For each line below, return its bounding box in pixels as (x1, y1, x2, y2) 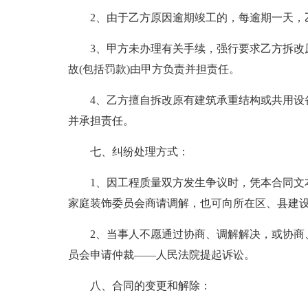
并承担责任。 (67, 115, 134, 126)
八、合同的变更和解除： (89, 280, 211, 291)
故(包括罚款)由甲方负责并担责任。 (67, 63, 240, 75)
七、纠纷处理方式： (89, 146, 189, 157)
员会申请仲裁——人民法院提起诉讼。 (67, 249, 255, 261)
